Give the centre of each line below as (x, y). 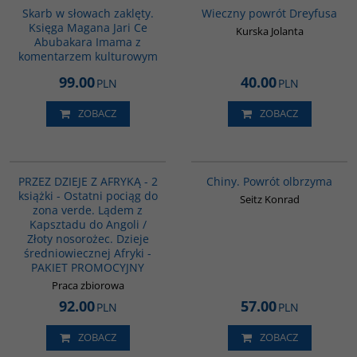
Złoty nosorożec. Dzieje (88, 238)
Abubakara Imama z (88, 41)
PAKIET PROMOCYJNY (88, 267)
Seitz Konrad (269, 199)
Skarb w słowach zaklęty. (88, 13)
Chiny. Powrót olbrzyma (269, 181)
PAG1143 (144, 151)
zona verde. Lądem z (88, 210)
